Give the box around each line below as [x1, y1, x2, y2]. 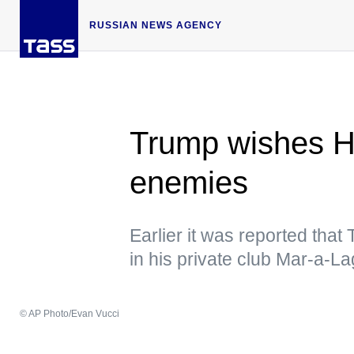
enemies [130, 165, 248, 200]
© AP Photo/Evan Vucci [20, 307, 119, 319]
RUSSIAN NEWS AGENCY [89, 19, 222, 31]
